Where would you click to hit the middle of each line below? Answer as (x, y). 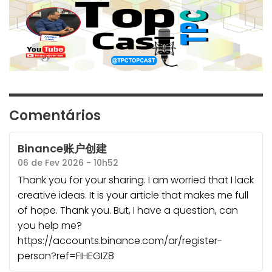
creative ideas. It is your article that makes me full (133, 195)
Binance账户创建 (62, 148)
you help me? (49, 225)
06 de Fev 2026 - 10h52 (68, 162)
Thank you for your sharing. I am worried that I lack (135, 180)
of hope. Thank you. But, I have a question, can (127, 210)
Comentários (55, 116)
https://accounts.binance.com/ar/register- (120, 240)
